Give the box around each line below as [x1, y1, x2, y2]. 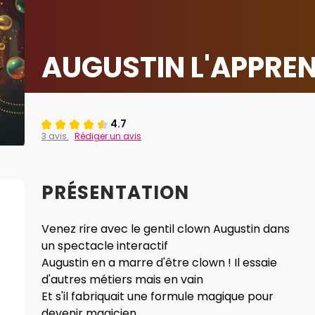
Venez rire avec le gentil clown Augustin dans [41, 221, 290, 237]
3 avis [41, 130, 69, 142]
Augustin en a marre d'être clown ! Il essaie [41, 255, 277, 271]
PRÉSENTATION [41, 180, 190, 205]
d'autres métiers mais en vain [41, 271, 203, 288]
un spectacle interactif [41, 238, 168, 254]
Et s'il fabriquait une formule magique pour [41, 288, 274, 304]
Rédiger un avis [75, 130, 141, 142]
